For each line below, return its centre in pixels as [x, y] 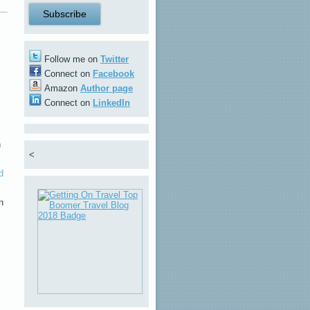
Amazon [61, 88]
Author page [107, 88]
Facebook [113, 74]
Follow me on [71, 59]
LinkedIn [111, 103]
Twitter [115, 59]
